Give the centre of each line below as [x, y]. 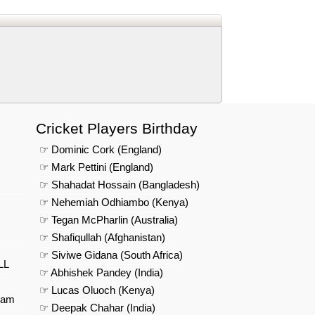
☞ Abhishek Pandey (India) [101, 273]
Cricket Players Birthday [117, 129]
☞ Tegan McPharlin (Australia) [109, 220]
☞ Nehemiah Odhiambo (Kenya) [114, 202]
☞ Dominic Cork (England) [101, 150]
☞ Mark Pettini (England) [96, 167]
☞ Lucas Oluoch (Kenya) [97, 290]
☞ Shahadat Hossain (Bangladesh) [120, 185]
